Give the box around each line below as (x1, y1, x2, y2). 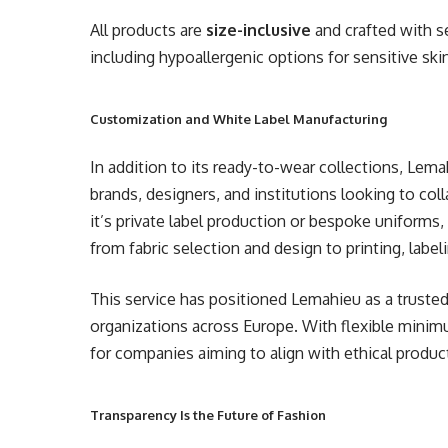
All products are (90, 20, 207, 41)
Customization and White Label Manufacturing (90, 111, 388, 128)
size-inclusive (206, 20, 312, 41)
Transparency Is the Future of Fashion (90, 407, 327, 424)
